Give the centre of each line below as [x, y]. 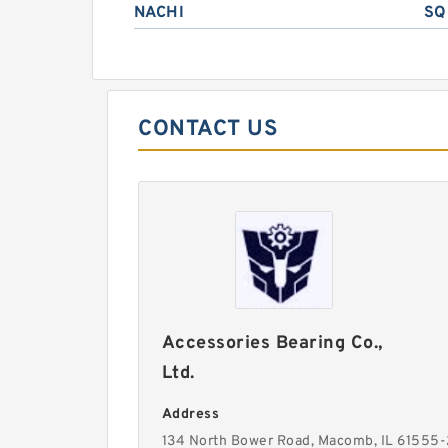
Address [190, 414]
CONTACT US [208, 129]
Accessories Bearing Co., [272, 343]
